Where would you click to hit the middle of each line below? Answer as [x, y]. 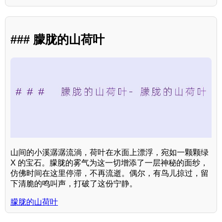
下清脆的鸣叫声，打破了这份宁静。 [74, 184]
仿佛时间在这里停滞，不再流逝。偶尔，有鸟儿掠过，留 [110, 173]
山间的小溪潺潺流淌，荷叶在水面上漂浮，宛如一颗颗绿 [110, 153]
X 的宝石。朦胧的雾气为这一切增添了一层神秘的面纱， [109, 163]
